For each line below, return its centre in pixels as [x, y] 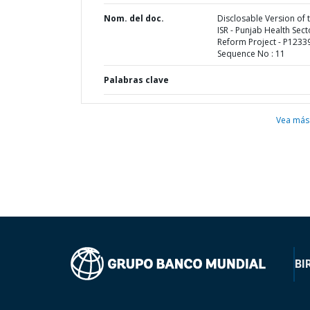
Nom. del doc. [134, 18]
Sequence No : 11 [251, 54]
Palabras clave [136, 80]
